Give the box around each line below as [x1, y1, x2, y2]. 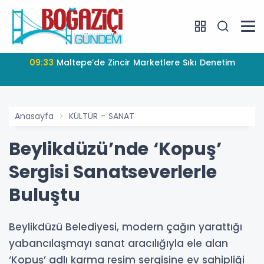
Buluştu [9, 182, 80, 207]
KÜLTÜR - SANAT [69, 110, 134, 122]
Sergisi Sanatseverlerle [9, 159, 217, 184]
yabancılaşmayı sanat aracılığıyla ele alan [9, 236, 228, 250]
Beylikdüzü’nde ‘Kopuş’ [9, 136, 222, 161]
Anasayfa [15, 110, 54, 122]
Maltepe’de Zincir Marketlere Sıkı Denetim [56, 56, 235, 68]
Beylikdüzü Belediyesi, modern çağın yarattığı [9, 219, 242, 234]
